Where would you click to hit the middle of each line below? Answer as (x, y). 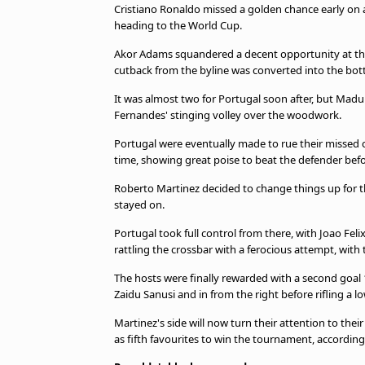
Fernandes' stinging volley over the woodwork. (228, 115)
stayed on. (139, 204)
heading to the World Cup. (178, 25)
